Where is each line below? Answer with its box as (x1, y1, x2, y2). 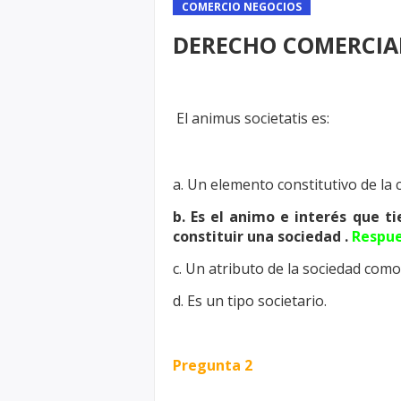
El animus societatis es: (176, 108, 329, 128)
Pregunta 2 (173, 355, 252, 375)
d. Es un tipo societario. (173, 291, 327, 311)
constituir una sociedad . (173, 226, 352, 246)
